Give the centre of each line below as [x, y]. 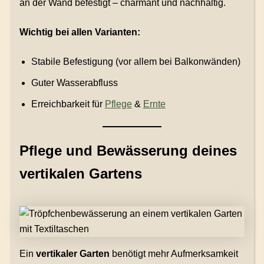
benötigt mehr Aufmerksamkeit [174, 254]
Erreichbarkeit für [68, 104]
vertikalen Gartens [80, 174]
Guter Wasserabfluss [74, 83]
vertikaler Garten [72, 254]
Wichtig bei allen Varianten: [80, 32]
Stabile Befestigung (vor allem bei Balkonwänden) [136, 62]
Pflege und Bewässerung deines [128, 151]
